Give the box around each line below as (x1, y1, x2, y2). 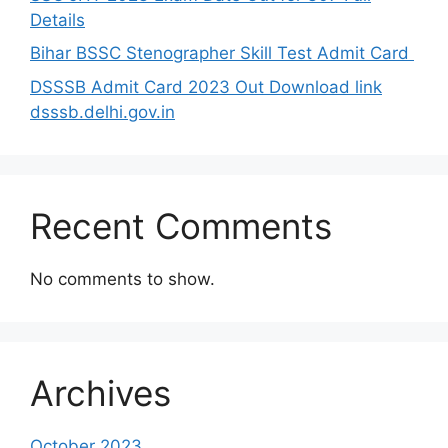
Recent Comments (30, 204, 332, 247)
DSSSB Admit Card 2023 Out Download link (30, 76, 382, 97)
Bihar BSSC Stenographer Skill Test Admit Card (30, 43, 414, 64)
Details (30, 9, 85, 30)
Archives (30, 371, 171, 414)
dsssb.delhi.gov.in (30, 101, 175, 122)
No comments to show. (30, 268, 215, 289)
